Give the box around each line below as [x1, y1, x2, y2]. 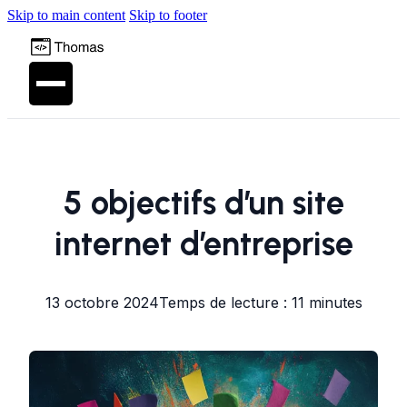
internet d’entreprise [54, 223, 353, 263]
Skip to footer [129, 7, 207, 23]
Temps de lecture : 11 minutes [158, 293, 362, 312]
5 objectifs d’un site [63, 183, 344, 223]
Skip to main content [7, 7, 125, 23]
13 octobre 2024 [45, 293, 159, 312]
